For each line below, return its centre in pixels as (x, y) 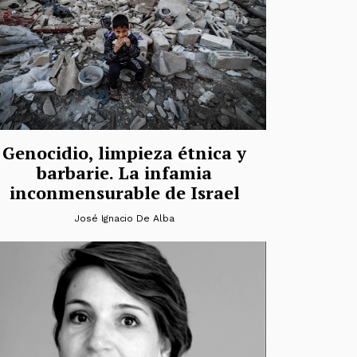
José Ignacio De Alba (124, 218)
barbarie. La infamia (124, 172)
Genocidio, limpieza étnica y (124, 152)
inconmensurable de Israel (124, 192)
